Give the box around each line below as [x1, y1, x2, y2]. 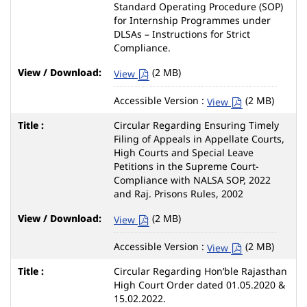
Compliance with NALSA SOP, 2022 [114, 173, 271, 186]
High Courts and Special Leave [114, 145, 254, 159]
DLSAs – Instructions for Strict [114, 27, 250, 40]
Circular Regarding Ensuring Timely [114, 118, 279, 132]
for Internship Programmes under [114, 13, 271, 27]
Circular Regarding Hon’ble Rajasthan [114, 264, 287, 278]
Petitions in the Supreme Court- [114, 159, 259, 173]
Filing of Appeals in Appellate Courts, [114, 132, 284, 145]
